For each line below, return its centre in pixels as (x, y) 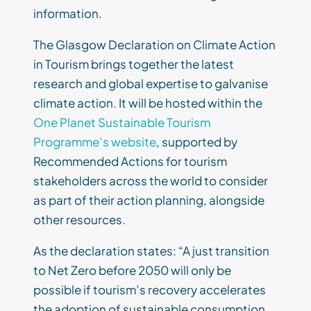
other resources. (79, 220)
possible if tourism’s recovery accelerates (150, 290)
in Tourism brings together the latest (134, 64)
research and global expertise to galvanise (151, 84)
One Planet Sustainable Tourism (122, 123)
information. (68, 14)
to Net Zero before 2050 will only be (132, 270)
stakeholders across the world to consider (151, 181)
